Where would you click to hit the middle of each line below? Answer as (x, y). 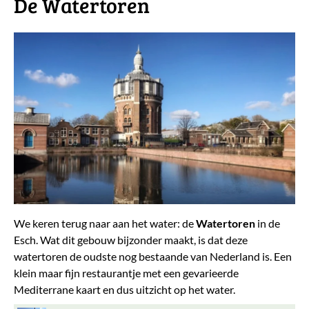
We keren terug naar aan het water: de (105, 223)
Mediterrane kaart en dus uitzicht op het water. (124, 289)
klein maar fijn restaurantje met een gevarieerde (126, 272)
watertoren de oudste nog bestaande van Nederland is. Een (153, 256)
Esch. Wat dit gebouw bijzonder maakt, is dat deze (131, 239)
